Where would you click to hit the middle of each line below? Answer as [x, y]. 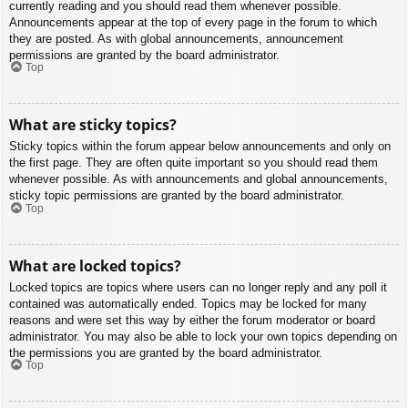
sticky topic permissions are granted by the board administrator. [177, 196]
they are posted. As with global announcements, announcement [176, 38]
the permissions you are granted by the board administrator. [166, 352]
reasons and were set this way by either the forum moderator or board [192, 320]
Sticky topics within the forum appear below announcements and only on [200, 147]
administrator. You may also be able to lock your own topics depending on [203, 336]
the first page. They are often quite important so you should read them [194, 163]
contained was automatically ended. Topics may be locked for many [188, 303]
